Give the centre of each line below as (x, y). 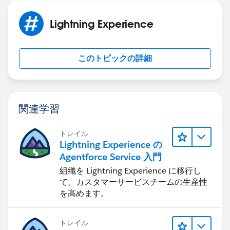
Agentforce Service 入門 (111, 157)
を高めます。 (84, 193)
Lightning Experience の (111, 144)
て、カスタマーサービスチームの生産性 (133, 182)
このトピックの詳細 (115, 58)
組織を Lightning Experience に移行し (130, 170)
